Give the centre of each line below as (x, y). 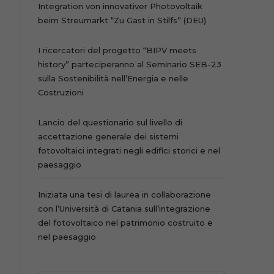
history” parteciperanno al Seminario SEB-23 (129, 64)
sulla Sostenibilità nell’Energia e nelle (113, 78)
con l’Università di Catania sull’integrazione (124, 209)
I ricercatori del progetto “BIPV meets (117, 50)
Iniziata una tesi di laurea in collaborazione (124, 194)
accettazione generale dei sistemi (108, 136)
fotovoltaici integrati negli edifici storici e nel (129, 150)
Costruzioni (61, 92)
